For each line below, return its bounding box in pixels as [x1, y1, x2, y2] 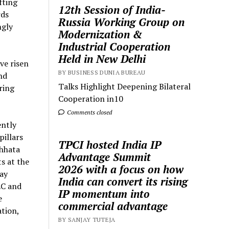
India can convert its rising [58, 174, 188, 189]
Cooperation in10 [58, 93, 124, 105]
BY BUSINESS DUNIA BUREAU [58, 68, 146, 77]
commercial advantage [58, 199, 168, 214]
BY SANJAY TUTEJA [58, 216, 116, 224]
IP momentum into [58, 187, 150, 201]
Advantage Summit [58, 150, 151, 165]
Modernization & [58, 27, 143, 42]
